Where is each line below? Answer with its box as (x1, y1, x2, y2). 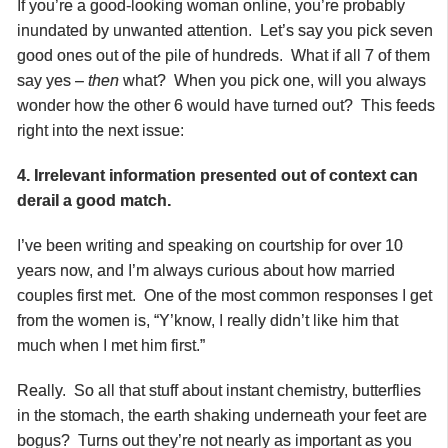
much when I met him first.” (17, 336, 205, 354)
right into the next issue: (17, 121, 184, 139)
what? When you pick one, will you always (119, 71, 426, 89)
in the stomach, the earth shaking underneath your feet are (17, 406, 427, 424)
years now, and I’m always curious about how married (17, 261, 395, 279)
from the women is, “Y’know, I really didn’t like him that (17, 311, 398, 329)
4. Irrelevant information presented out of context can (17, 166, 418, 184)
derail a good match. (17, 191, 171, 209)
